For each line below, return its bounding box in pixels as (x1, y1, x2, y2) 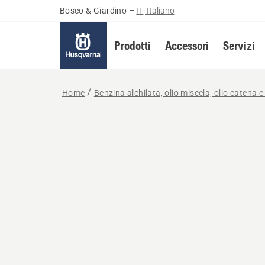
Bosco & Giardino (59, 6, 127, 15)
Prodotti (114, 38, 151, 52)
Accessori (164, 38, 209, 52)
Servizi (222, 38, 255, 52)
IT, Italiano (136, 6, 175, 15)
